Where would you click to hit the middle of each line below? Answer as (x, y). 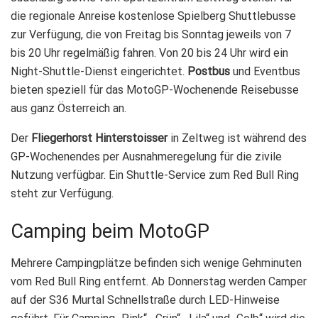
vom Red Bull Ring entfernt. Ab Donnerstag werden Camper (159, 281)
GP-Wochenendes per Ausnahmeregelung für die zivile (146, 156)
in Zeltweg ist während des (237, 138)
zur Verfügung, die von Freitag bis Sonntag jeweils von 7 (151, 34)
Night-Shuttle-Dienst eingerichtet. (99, 71)
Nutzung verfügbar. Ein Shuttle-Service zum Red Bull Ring (155, 175)
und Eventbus (265, 71)
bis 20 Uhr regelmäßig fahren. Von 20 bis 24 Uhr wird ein (149, 53)
